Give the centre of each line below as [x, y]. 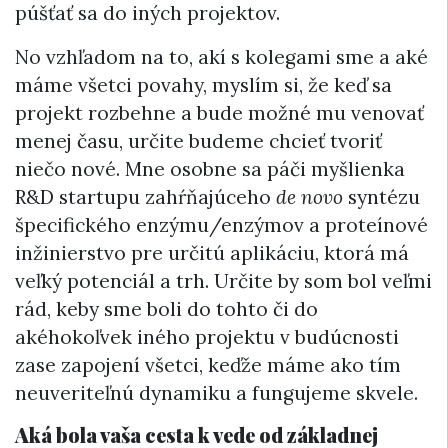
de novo [309, 197]
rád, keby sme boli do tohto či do [166, 309]
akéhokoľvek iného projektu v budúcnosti [207, 337]
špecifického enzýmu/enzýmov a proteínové [221, 225]
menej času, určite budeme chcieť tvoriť [198, 141]
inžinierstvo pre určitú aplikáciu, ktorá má [212, 253]
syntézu [381, 197]
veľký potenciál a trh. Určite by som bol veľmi [223, 281]
